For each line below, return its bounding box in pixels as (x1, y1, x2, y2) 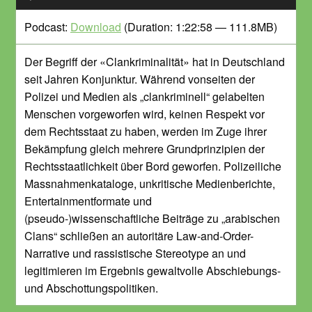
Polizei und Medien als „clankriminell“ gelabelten (24, 88, 265, 105)
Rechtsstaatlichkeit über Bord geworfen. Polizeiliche (24, 158, 281, 175)
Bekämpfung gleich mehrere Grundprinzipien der (24, 141, 265, 157)
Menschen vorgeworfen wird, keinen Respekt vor (24, 106, 265, 123)
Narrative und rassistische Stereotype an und (24, 245, 246, 262)
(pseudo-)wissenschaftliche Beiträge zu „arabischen (24, 210, 280, 227)
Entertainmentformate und (24, 193, 152, 210)
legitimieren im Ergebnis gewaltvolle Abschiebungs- (24, 263, 281, 279)
